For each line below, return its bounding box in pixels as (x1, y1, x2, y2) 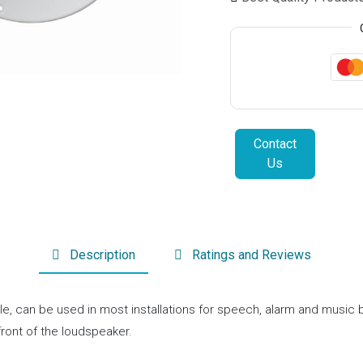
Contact (253, 136, 297, 152)
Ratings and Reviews (192, 246, 311, 263)
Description (70, 246, 135, 263)
